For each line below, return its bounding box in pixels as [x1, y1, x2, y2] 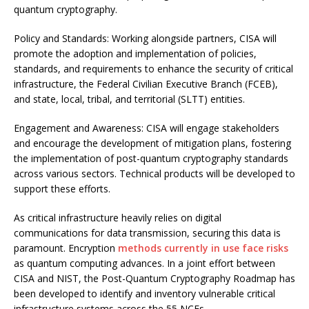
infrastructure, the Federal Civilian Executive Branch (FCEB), [14, 77, 278, 90]
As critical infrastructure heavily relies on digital [14, 210, 221, 224]
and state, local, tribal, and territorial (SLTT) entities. [14, 92, 245, 106]
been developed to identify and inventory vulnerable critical [14, 286, 275, 300]
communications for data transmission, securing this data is [14, 226, 281, 239]
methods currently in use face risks [118, 241, 288, 255]
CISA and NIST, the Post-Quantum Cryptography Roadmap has [14, 271, 295, 285]
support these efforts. [14, 181, 110, 195]
